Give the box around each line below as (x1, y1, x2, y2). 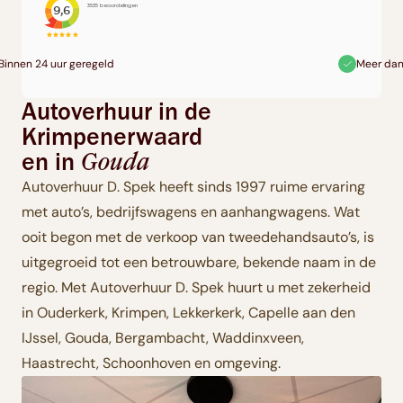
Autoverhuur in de (22, 94, 211, 126)
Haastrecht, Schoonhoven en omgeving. (22, 353, 281, 372)
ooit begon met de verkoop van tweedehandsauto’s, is (22, 227, 374, 246)
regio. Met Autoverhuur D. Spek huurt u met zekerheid (22, 277, 371, 297)
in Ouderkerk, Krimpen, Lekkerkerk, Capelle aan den (22, 302, 355, 322)
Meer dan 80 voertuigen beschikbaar (53, 56, 240, 71)
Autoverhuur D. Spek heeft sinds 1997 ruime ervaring (22, 176, 365, 196)
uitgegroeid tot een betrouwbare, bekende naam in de (22, 252, 376, 272)
